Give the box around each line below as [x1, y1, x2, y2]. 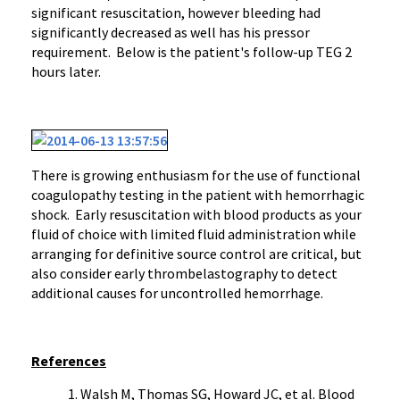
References [31, 352, 106, 370]
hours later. [31, 62, 101, 80]
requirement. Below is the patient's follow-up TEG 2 [31, 43, 352, 61]
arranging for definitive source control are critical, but [31, 245, 362, 262]
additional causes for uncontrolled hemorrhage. [31, 284, 323, 302]
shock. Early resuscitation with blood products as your [31, 205, 362, 223]
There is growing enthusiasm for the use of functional [31, 166, 361, 184]
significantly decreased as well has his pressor [31, 23, 310, 41]
